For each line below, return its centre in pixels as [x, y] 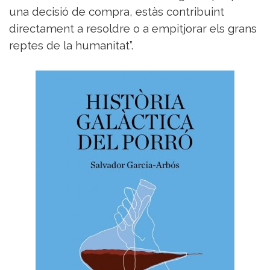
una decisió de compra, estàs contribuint [117, 12]
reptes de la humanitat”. [73, 46]
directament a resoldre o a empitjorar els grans [133, 29]
